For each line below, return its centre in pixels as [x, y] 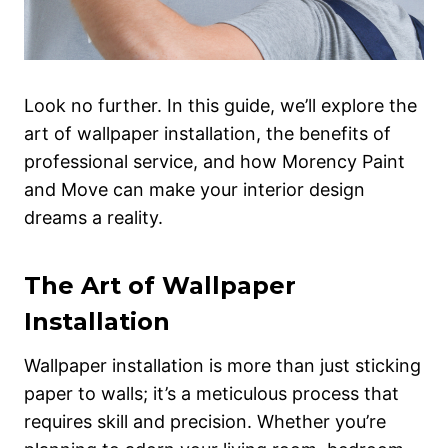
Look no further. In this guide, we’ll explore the [220, 106]
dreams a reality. [93, 218]
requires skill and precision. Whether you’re [205, 422]
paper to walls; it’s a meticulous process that [211, 394]
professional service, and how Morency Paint [214, 162]
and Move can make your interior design [194, 190]
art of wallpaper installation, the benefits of [207, 134]
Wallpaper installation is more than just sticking [222, 366]
